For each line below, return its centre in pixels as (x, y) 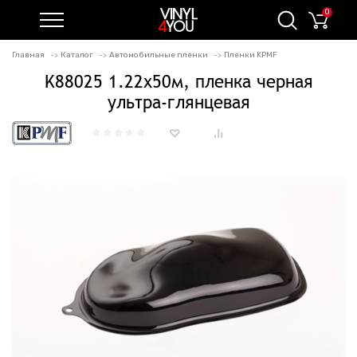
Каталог (77, 55)
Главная (28, 55)
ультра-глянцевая (178, 102)
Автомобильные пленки (159, 55)
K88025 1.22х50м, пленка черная (178, 81)
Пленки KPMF (251, 55)
